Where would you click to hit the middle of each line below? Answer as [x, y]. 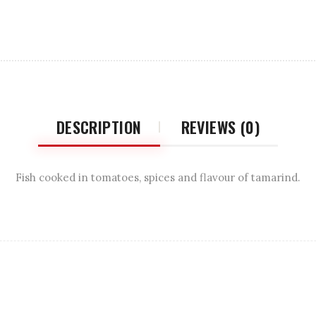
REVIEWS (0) [220, 127]
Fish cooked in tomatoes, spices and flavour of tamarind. [158, 177]
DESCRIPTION [99, 127]
